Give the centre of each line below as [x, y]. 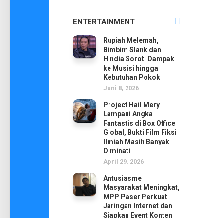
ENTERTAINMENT [104, 22]
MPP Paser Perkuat [135, 196]
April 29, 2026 [123, 161]
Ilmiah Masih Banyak [136, 141]
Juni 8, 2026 [121, 88]
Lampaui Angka [128, 114]
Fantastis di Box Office [139, 123]
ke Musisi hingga [131, 68]
